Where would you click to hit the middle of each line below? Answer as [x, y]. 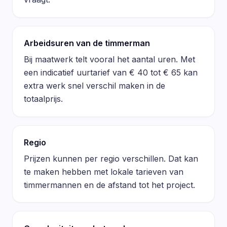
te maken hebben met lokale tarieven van [103, 172]
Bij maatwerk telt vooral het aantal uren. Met [109, 60]
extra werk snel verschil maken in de [94, 86]
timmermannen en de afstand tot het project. [109, 185]
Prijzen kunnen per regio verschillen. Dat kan [111, 158]
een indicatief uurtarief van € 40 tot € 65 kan [110, 73]
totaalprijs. [43, 99]
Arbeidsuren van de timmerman [87, 43]
